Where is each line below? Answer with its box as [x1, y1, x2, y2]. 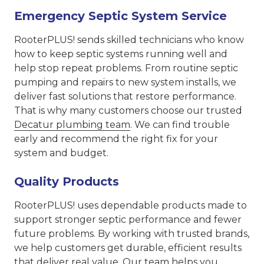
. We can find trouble [130, 119, 230, 131]
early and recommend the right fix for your [14, 133, 218, 145]
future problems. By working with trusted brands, [14, 228, 249, 240]
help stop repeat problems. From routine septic [14, 62, 238, 74]
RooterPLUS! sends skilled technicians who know [14, 34, 244, 46]
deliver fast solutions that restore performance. [14, 91, 236, 103]
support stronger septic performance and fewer [14, 214, 242, 226]
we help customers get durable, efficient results [14, 242, 242, 254]
